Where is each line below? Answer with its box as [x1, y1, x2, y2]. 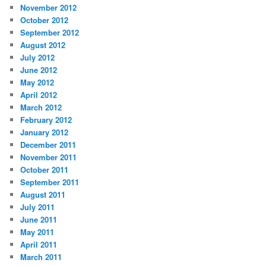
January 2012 [20, 126, 69, 138]
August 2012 [20, 39, 66, 50]
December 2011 [20, 138, 77, 150]
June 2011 [20, 213, 58, 225]
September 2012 [20, 26, 80, 38]
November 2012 [20, 1, 77, 13]
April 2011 [20, 238, 58, 250]
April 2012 [20, 88, 58, 100]
